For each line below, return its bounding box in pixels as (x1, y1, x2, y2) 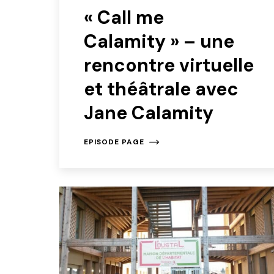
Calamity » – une (84, 29, 234, 53)
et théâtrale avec (84, 76, 239, 101)
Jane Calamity (84, 100, 213, 125)
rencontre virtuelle (84, 53, 254, 77)
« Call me (84, 5, 164, 29)
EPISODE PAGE (84, 136, 144, 147)
